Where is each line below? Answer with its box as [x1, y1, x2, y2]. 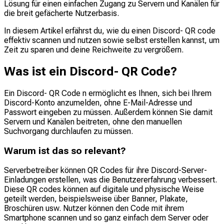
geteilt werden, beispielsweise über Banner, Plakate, [4, 194, 188, 204]
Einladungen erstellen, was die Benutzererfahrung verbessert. [4, 175, 217, 185]
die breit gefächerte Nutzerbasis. [4, 8, 119, 18]
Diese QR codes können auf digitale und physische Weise [4, 184, 204, 194]
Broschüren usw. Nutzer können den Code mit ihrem [4, 203, 184, 213]
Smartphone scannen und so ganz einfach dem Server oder [4, 213, 208, 223]
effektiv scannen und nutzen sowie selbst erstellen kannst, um [4, 35, 219, 45]
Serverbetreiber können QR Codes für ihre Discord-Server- [4, 165, 207, 175]
